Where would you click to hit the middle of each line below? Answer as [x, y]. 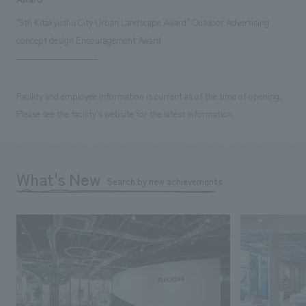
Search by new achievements [164, 181]
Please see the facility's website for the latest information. [125, 113]
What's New [58, 179]
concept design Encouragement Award [88, 40]
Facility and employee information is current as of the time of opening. [149, 96]
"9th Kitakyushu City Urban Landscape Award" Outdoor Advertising [142, 22]
